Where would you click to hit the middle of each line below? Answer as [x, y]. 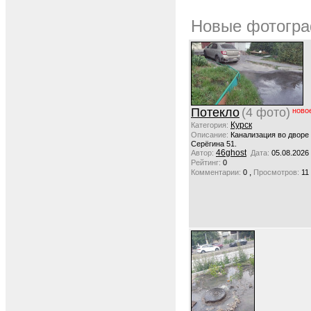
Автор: [202, 153]
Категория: [210, 125]
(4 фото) [266, 112]
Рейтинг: [206, 162]
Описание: [210, 135]
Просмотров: [276, 172]
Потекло [215, 112]
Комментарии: [216, 172]
